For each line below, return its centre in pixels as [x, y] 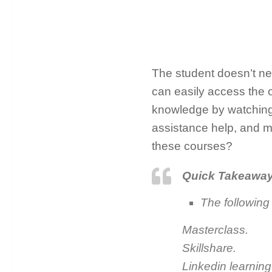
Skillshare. [209, 248]
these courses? [192, 146]
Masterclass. [215, 230]
